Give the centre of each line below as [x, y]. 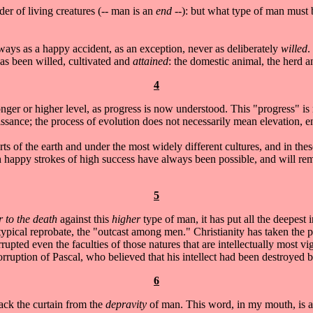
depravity [128, 304]
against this [86, 219]
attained [151, 61]
